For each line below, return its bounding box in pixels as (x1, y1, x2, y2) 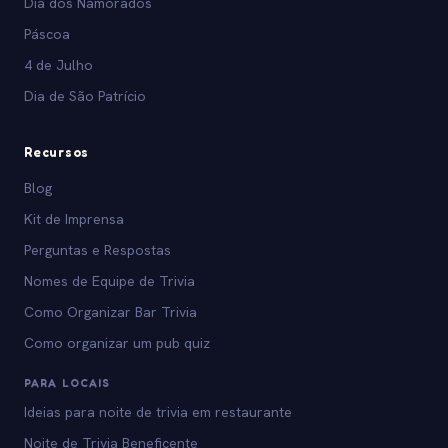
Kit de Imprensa (24, 210, 124, 229)
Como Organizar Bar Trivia (24, 303, 197, 322)
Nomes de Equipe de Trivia (24, 272, 195, 291)
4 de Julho (24, 56, 93, 75)
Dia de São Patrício (24, 87, 146, 106)
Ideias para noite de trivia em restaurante (24, 403, 292, 422)
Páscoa (24, 25, 70, 44)
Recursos (24, 144, 90, 161)
